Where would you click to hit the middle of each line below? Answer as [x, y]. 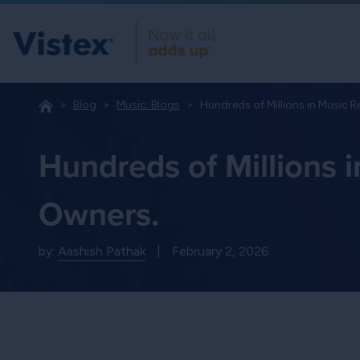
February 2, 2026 [221, 251]
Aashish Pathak [102, 251]
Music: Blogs [149, 105]
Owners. [99, 214]
